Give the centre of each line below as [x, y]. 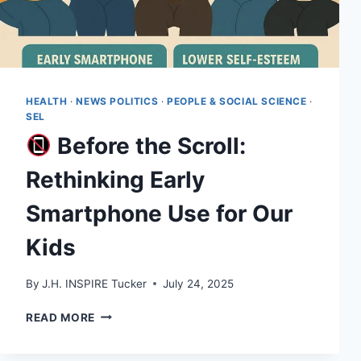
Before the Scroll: [148, 145]
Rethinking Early [115, 179]
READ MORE [61, 317]
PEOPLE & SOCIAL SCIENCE [237, 102]
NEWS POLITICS [117, 102]
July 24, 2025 [199, 283]
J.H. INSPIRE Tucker [95, 283]
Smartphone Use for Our [159, 213]
